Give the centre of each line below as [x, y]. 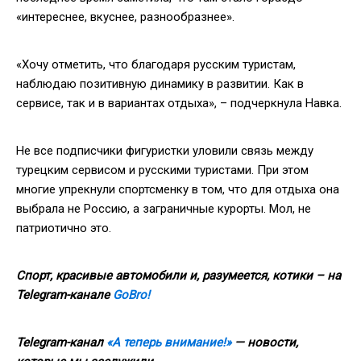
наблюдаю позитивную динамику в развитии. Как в [160, 83]
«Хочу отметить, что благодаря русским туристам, [156, 64]
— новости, [265, 342]
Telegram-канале [64, 295]
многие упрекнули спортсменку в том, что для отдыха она [178, 189]
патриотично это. [64, 228]
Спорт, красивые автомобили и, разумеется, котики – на [178, 275]
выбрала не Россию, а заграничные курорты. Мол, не [164, 208]
